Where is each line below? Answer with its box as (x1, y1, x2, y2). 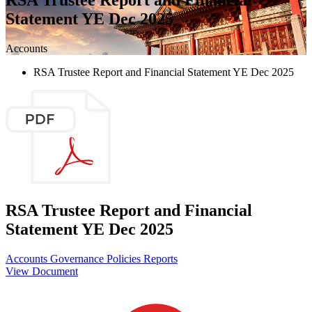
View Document (6, 265, 78, 278)
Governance (50, 253, 107, 265)
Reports (143, 253, 178, 265)
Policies (107, 253, 143, 265)
